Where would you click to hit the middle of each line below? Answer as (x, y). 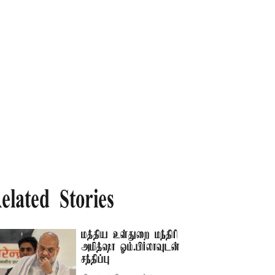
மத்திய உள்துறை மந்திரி (130, 235)
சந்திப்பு (96, 260)
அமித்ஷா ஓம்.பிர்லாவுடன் (131, 247)
